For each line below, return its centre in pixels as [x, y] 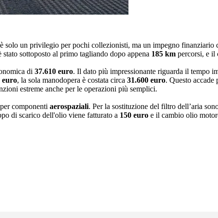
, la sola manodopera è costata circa [72, 80]
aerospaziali [69, 107]
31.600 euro [146, 80]
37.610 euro [54, 72]
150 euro [135, 115]
